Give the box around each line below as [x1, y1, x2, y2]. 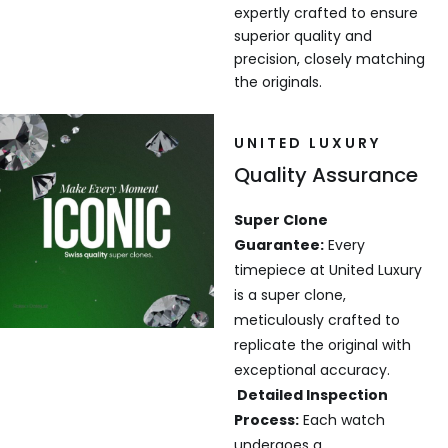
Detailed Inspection [233, 385, 388, 406]
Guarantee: [233, 235, 324, 256]
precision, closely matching [233, 49, 425, 70]
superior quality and [233, 26, 372, 47]
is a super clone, [233, 285, 346, 306]
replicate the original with [233, 335, 411, 356]
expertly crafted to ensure [233, 3, 418, 24]
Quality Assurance [233, 161, 418, 190]
